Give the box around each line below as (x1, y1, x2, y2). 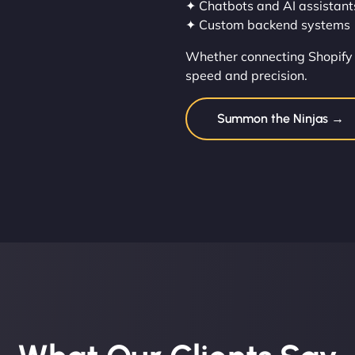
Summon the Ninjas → (217, 111, 344, 127)
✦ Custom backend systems (185, 17, 350, 33)
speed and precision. (185, 67, 307, 84)
